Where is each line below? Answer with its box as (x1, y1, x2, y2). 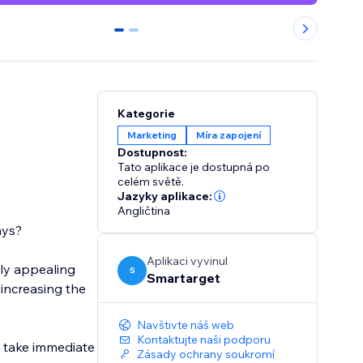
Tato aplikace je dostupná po (117, 160, 271, 175)
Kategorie (117, 106, 176, 122)
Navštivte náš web (137, 318, 235, 333)
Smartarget (147, 270, 221, 287)
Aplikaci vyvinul (147, 254, 228, 269)
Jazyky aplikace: (117, 189, 213, 204)
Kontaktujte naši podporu (137, 332, 271, 348)
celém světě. (117, 174, 185, 190)
